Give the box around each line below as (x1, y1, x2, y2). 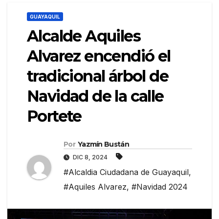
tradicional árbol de (27, 66, 168, 86)
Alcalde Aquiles (27, 26, 140, 46)
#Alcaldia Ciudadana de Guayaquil (64, 167, 189, 177)
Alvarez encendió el (27, 46, 171, 66)
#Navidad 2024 (131, 182, 188, 192)
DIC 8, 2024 (71, 153, 109, 161)
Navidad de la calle (27, 87, 164, 106)
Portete (27, 107, 82, 126)
